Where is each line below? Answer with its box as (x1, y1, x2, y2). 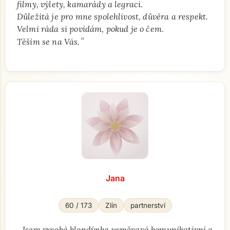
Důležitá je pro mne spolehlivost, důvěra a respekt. (17, 11, 208, 22)
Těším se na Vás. (17, 36, 80, 47)
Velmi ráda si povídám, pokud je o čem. (17, 24, 164, 34)
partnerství (130, 201, 165, 209)
